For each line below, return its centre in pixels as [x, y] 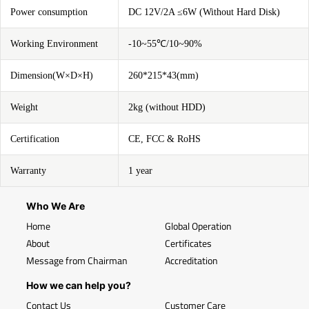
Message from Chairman [77, 260]
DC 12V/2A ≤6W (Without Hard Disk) [204, 12]
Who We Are [56, 206]
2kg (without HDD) [167, 107]
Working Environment [54, 44]
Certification [35, 139]
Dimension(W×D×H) [52, 76]
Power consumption [49, 12]
